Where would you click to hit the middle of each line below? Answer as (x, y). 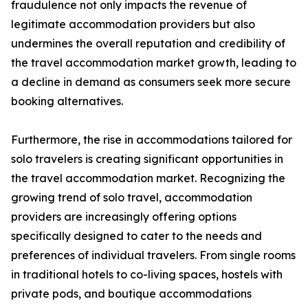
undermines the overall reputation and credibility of (148, 44)
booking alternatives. (67, 101)
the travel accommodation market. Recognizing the (148, 178)
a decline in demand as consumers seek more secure (151, 82)
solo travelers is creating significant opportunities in (147, 159)
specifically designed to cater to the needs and (136, 236)
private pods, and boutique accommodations (131, 294)
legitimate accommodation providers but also (133, 24)
